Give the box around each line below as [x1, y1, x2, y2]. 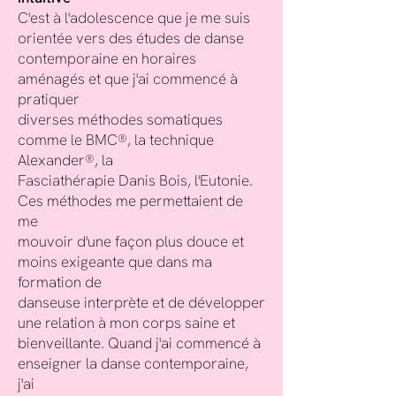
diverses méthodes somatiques [18, 110, 223, 129]
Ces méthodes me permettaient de [18, 191, 243, 210]
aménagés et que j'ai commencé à [18, 69, 238, 88]
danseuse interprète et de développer [18, 293, 265, 312]
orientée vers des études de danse [18, 28, 244, 48]
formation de [18, 272, 102, 292]
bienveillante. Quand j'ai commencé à [18, 333, 261, 353]
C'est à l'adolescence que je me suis [18, 8, 250, 27]
